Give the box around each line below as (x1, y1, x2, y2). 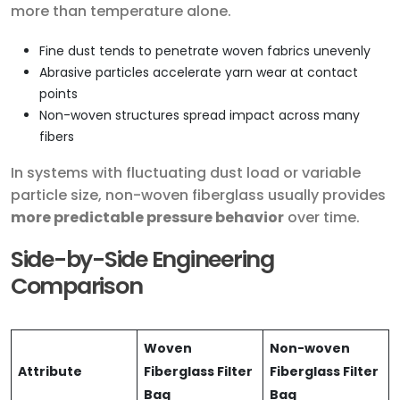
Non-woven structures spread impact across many (39, 106, 360, 125)
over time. (284, 207, 360, 229)
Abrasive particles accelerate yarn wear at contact (39, 63, 358, 82)
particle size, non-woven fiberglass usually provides (11, 185, 386, 206)
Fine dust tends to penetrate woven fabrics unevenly (39, 42, 371, 61)
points (39, 85, 78, 104)
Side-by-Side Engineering (11, 244, 274, 276)
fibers (39, 128, 74, 146)
